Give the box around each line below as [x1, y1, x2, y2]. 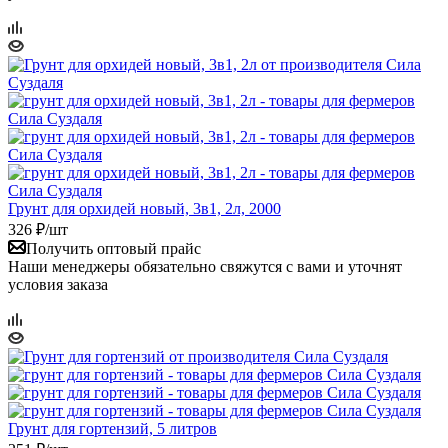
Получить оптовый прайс [26, 239, 201, 257]
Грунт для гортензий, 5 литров [8, 419, 217, 437]
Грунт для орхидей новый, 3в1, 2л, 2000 [8, 199, 281, 217]
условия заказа [8, 275, 108, 293]
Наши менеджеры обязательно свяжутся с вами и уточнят [8, 257, 402, 275]
